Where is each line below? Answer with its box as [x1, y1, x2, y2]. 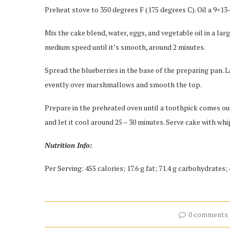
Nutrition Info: [45, 140, 92, 150]
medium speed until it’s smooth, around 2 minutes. [45, 42, 205, 52]
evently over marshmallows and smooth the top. [45, 80, 202, 89]
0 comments [188, 209, 228, 219]
